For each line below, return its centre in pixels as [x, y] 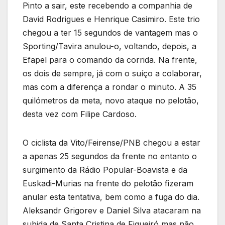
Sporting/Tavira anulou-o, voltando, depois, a [109, 46]
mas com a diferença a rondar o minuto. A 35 [109, 87]
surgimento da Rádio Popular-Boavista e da [105, 170]
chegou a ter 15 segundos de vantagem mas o [110, 33]
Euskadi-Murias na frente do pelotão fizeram [108, 184]
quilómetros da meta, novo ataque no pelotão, [111, 101]
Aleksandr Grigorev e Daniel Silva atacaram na [112, 211]
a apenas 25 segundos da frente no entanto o [110, 156]
